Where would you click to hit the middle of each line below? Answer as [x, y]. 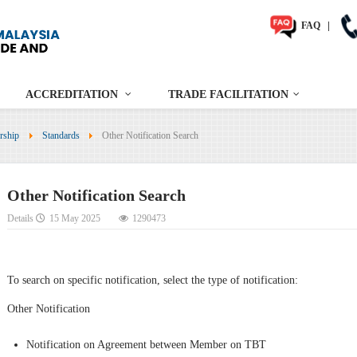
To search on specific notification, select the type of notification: [153, 280]
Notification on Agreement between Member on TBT [146, 344]
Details [22, 219]
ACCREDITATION [72, 95]
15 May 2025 [75, 219]
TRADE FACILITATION [228, 95]
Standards [61, 136]
